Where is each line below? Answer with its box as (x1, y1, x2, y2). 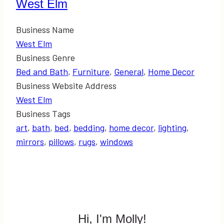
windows (100, 135, 133, 147)
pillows (48, 135, 74, 147)
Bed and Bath (16, 65, 68, 77)
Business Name (16, 23, 74, 35)
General (114, 65, 143, 77)
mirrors (16, 135, 44, 147)
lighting (158, 121, 186, 133)
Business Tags (16, 107, 70, 119)
